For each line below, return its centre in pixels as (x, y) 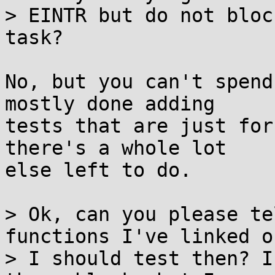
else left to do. (98, 170)
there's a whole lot (116, 148)
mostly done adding (110, 104)
